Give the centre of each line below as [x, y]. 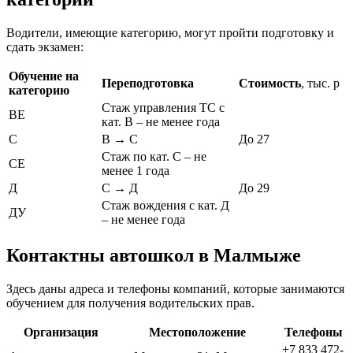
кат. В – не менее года [161, 122]
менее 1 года [136, 171]
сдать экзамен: [45, 47]
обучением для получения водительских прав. [130, 303]
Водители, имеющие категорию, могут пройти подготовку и [170, 33]
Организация [61, 333]
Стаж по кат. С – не [154, 157]
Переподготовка [148, 84]
